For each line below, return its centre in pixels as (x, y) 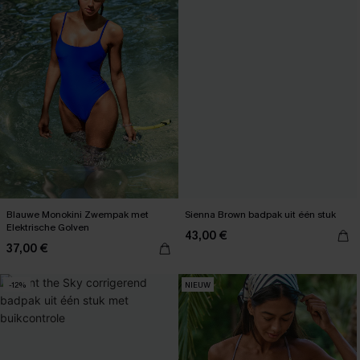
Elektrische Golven (48, 227)
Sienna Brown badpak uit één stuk (260, 215)
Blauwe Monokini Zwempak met (78, 215)
